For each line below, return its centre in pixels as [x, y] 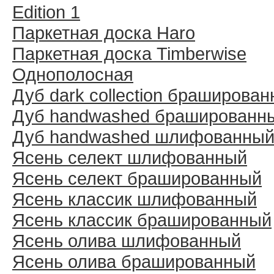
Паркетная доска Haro [104, 33]
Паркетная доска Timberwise [129, 54]
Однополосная [73, 74]
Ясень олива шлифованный [127, 241]
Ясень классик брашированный [142, 220]
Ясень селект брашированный [137, 178]
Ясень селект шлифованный [130, 157]
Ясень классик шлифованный [135, 199]
